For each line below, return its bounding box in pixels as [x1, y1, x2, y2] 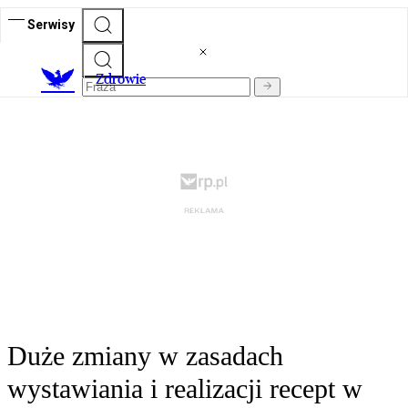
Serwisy [27, 16, 75, 32]
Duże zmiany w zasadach [7, 341, 283, 372]
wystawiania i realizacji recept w [7, 373, 362, 404]
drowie [104, 70, 146, 88]
